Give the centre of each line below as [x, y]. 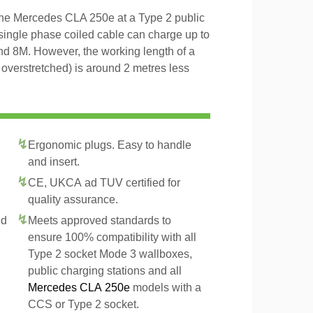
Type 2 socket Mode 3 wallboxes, [110, 254]
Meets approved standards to [100, 220]
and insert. [54, 162]
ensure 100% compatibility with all [112, 237]
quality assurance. [73, 199]
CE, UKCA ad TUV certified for [104, 183]
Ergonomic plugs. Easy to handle [110, 145]
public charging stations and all [105, 271]
